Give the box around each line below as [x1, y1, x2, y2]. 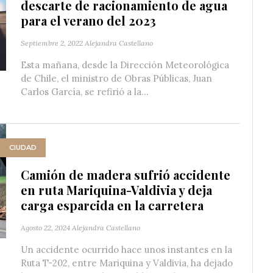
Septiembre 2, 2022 [21, 38, 83, 48]
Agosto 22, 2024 [21, 222, 70, 232]
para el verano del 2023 [21, 12, 156, 29]
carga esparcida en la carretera [21, 196, 204, 213]
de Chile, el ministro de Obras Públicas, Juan [21, 72, 212, 84]
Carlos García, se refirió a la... [21, 85, 149, 97]
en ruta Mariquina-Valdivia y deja [21, 181, 212, 198]
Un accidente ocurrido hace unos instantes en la [21, 243, 232, 255]
